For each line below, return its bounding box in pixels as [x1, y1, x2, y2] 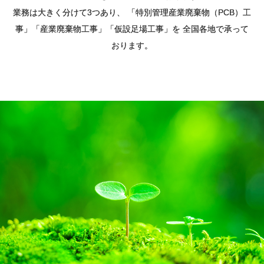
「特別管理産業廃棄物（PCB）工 [125, 7, 251, 17]
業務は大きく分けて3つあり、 [13, 7, 125, 17]
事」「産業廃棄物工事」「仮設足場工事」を [15, 24, 180, 34]
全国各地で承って [180, 24, 249, 34]
